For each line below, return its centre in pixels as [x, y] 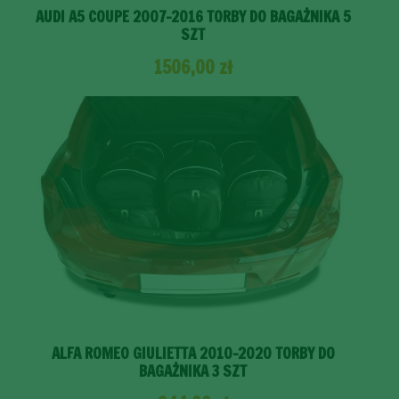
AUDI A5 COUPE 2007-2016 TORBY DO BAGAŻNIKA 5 [193, 17]
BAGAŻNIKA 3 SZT [193, 370]
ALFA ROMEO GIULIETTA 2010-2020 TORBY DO [193, 353]
